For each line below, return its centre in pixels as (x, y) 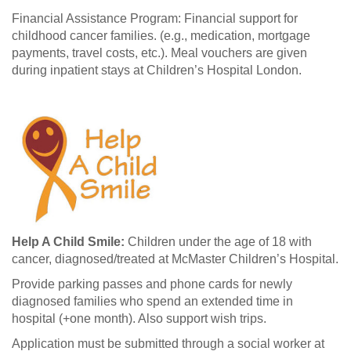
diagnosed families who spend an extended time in (152, 301)
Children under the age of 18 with (218, 241)
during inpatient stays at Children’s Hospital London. (157, 70)
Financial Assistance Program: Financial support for (155, 18)
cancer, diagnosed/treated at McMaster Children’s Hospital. (175, 259)
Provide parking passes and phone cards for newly (152, 284)
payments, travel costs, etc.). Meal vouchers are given (159, 52)
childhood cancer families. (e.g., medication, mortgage (161, 35)
